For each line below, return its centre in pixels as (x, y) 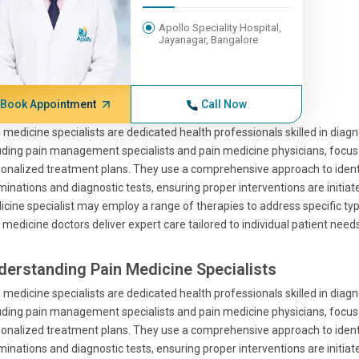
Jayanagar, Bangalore (209, 40)
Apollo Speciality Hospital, (220, 28)
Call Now (224, 104)
